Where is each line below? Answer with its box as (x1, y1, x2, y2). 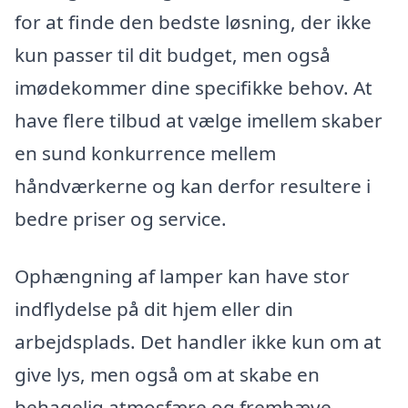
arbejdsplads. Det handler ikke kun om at (15, 329, 382, 355)
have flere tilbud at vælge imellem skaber (15, 107, 382, 133)
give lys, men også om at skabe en (15, 362, 320, 388)
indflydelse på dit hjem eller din (15, 296, 293, 322)
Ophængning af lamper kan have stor (15, 263, 350, 290)
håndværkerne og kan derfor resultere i (15, 172, 371, 199)
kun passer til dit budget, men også (15, 41, 331, 67)
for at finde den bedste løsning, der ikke (15, 8, 372, 35)
